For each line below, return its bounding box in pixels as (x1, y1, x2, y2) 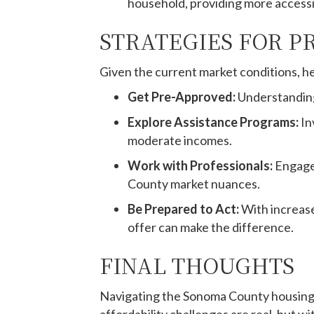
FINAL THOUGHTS (100, 250, 294, 280)
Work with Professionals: (128, 158, 273, 173)
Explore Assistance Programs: (128, 114, 299, 130)
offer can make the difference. (128, 219, 294, 235)
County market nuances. (128, 176, 260, 191)
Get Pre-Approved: (128, 89, 235, 104)
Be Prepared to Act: (128, 201, 239, 217)
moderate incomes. (128, 132, 232, 148)
